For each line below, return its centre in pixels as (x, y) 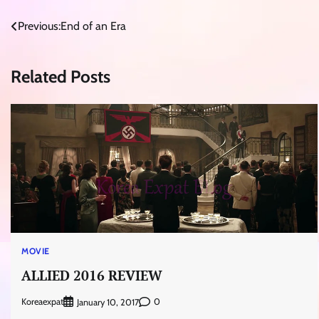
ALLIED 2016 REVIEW (92, 275)
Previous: (39, 26)
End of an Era (93, 26)
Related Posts (61, 77)
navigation (48, 56)
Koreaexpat (42, 302)
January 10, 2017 (108, 302)
